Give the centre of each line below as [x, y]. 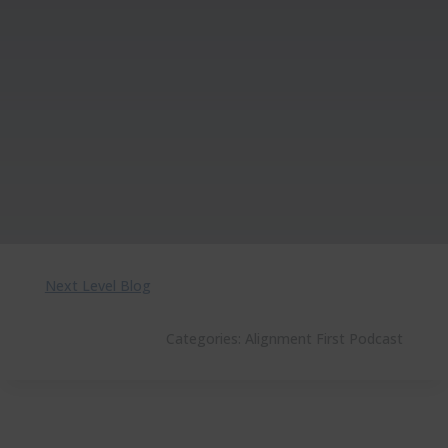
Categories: [206, 338]
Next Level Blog [97, 285]
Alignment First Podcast [324, 338]
